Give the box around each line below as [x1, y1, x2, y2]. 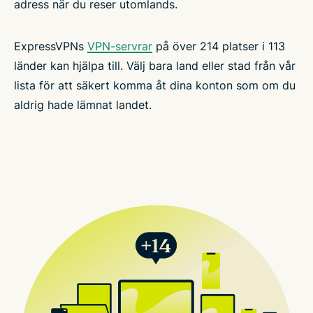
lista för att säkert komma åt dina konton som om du [14, 78, 296, 92]
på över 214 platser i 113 [152, 38, 285, 53]
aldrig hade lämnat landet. [14, 97, 152, 112]
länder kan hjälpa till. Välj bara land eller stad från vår [14, 58, 296, 73]
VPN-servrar [87, 38, 152, 53]
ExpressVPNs [14, 38, 87, 53]
